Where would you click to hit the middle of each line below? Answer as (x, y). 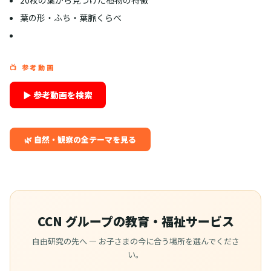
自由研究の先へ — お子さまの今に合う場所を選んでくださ (135, 241)
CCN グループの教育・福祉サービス (135, 221)
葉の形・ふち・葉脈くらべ (70, 17)
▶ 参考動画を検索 (58, 95)
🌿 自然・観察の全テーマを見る (80, 139)
